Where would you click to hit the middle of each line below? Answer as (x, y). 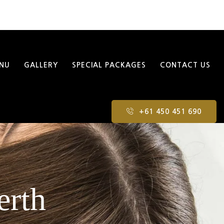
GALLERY (41, 65)
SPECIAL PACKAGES (109, 65)
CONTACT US (185, 65)
